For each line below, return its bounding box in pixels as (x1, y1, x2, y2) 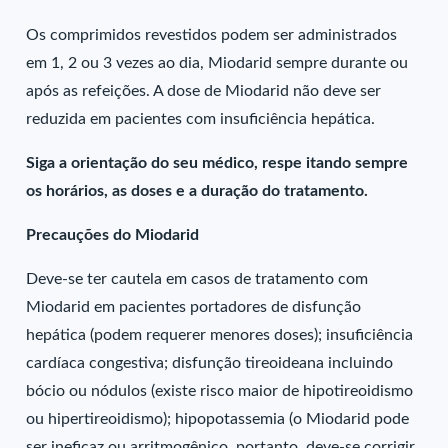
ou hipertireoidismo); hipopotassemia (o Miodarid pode (26, 411, 410, 427)
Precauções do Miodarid (26, 227, 200, 243)
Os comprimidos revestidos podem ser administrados (26, 27, 398, 43)
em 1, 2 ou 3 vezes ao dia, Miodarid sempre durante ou (26, 55, 409, 71)
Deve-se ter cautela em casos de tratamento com (26, 271, 369, 287)
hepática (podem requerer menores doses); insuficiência (26, 327, 414, 343)
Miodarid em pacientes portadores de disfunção (26, 299, 362, 315)
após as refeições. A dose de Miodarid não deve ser (26, 83, 382, 99)
